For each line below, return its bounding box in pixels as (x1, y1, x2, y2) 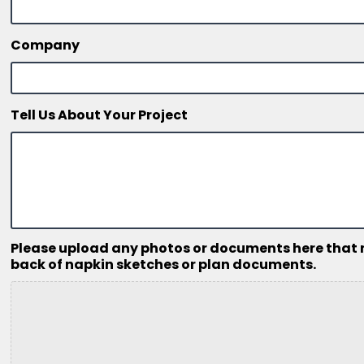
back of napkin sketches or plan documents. (11, 255, 317, 275)
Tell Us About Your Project (11, 106, 188, 125)
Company (11, 36, 80, 55)
